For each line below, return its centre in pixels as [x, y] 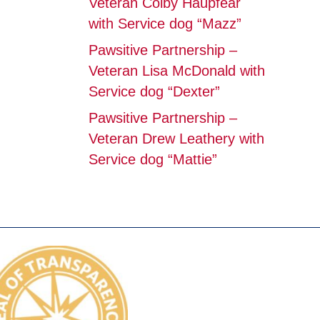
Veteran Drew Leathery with [176, 139]
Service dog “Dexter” [154, 91]
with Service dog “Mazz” [165, 24]
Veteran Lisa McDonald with [176, 71]
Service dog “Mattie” [152, 159]
